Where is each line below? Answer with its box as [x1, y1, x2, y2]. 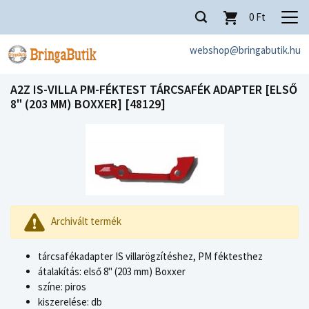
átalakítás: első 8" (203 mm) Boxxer [38, 264, 186, 278]
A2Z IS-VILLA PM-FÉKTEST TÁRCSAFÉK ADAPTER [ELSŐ [10, 81, 297, 97]
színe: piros [38, 279, 86, 293]
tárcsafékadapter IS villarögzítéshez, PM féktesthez [38, 249, 263, 263]
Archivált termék [50, 215, 121, 228]
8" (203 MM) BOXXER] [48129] [10, 95, 166, 112]
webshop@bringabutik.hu [190, 43, 301, 57]
